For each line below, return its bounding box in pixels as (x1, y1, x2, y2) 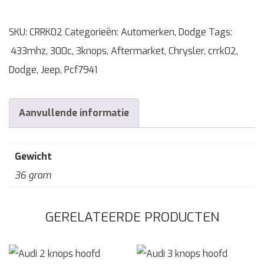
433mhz (9, 45, 46, 57)
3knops (76, 45, 107, 57)
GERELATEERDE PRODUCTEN (45, 208, 219, 226)
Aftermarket (111, 45, 164, 57)
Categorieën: (65, 26, 121, 38)
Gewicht (15, 150, 52, 163)
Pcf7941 (64, 64, 97, 76)
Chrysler (169, 45, 204, 57)
